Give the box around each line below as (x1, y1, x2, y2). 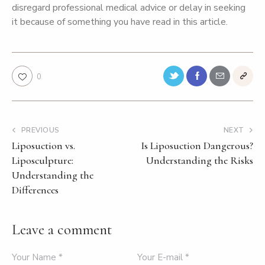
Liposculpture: (12, 153, 73, 167)
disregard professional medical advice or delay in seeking (12, 1, 245, 14)
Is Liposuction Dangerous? (141, 138, 253, 152)
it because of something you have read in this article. (12, 15, 228, 28)
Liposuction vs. (12, 138, 75, 152)
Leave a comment (12, 220, 112, 238)
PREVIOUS (21, 125, 60, 135)
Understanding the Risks (146, 153, 253, 167)
